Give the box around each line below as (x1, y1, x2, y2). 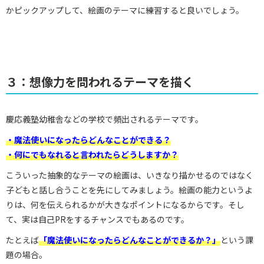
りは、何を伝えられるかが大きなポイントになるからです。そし (6, 198, 245, 210)
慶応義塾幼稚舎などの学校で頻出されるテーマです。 (6, 113, 203, 125)
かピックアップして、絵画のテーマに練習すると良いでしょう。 (6, 4, 244, 16)
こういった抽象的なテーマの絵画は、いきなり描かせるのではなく (6, 169, 253, 181)
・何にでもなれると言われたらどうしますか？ (6, 148, 179, 160)
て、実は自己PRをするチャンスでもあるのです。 (6, 213, 189, 225)
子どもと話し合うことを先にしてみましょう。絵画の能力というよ (6, 183, 253, 196)
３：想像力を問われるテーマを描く (6, 72, 194, 90)
